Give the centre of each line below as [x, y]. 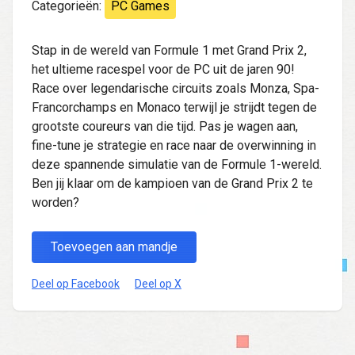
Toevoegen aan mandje [114, 246]
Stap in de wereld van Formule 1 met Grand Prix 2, [169, 50]
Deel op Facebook [76, 283]
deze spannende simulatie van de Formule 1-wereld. [177, 164]
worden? [55, 202]
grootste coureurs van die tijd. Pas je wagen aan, [165, 126]
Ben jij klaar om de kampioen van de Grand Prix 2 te [172, 183]
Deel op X [158, 283]
